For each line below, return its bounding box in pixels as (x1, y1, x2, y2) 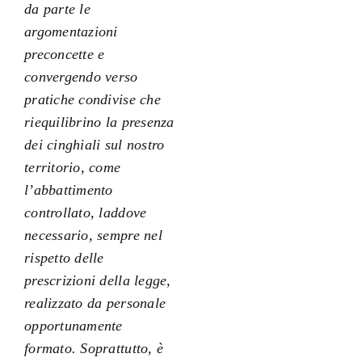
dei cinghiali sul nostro (23, 136, 165, 153)
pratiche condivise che (23, 90, 161, 107)
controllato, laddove (23, 204, 147, 221)
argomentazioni (23, 23, 118, 40)
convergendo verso (23, 68, 138, 85)
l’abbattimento (23, 181, 113, 198)
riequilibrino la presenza (23, 113, 175, 130)
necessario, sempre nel (23, 226, 162, 243)
